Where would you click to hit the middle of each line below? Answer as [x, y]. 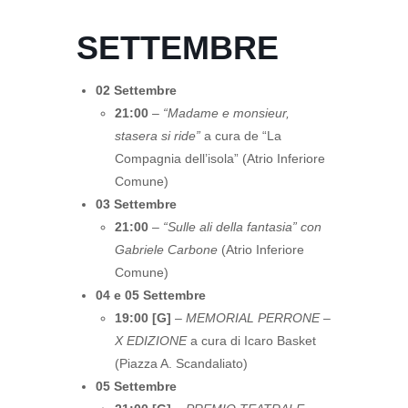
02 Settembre [136, 90]
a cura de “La [241, 136]
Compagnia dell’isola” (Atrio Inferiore [220, 158]
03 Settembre [136, 204]
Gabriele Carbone [166, 250]
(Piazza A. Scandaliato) [181, 363]
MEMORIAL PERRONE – [258, 318]
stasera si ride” [158, 136]
